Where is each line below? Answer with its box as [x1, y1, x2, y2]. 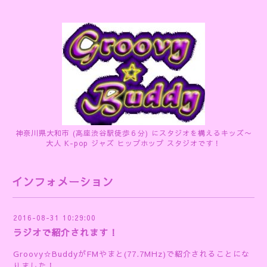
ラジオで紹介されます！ [13, 226, 118, 238]
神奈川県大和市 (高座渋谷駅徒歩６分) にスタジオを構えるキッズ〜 [15, 128, 252, 138]
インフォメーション [12, 174, 114, 189]
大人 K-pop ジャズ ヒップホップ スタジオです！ [46, 138, 221, 148]
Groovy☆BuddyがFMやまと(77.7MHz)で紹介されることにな [13, 249, 250, 259]
